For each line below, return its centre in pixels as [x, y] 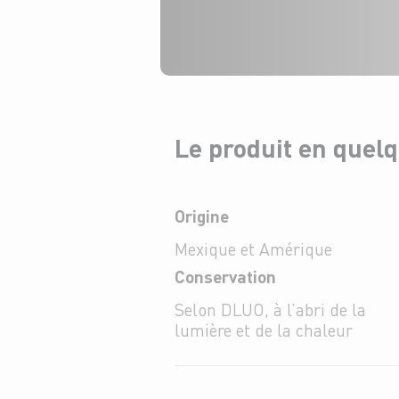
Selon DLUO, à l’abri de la [270, 309]
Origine [202, 216]
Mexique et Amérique [253, 249]
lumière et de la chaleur [264, 330]
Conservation [225, 277]
